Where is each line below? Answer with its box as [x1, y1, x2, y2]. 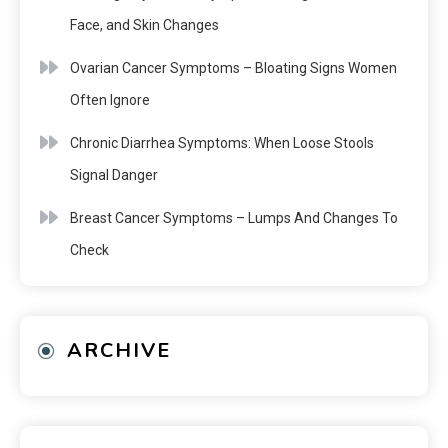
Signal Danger [70, 166, 158, 183]
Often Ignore [70, 91, 150, 108]
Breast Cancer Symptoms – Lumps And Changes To [70, 209, 398, 226]
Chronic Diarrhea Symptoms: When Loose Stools [70, 134, 374, 151]
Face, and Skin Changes [70, 16, 219, 33]
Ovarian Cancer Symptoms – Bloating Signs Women [70, 59, 397, 76]
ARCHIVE [67, 336, 171, 364]
